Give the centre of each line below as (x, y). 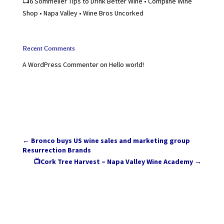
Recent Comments (48, 48)
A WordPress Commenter (60, 65)
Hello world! (126, 65)
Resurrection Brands (56, 150)
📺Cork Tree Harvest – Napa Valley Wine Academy (113, 162)
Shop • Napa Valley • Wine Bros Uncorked (83, 13)
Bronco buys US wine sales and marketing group (110, 141)
